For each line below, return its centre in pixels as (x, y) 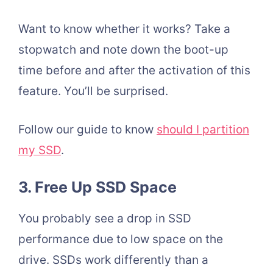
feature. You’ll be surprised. (93, 91)
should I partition (203, 129)
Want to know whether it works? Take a (124, 29)
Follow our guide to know (87, 129)
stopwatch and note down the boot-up (123, 50)
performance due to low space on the (121, 239)
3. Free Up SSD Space (97, 187)
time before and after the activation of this (134, 71)
